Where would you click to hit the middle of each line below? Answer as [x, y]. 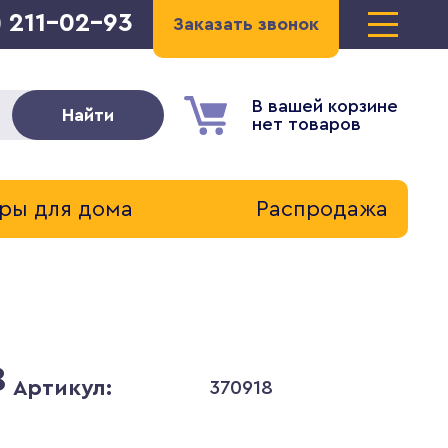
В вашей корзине [324, 106]
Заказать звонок [245, 24]
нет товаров [306, 124]
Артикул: [62, 388]
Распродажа [321, 209]
